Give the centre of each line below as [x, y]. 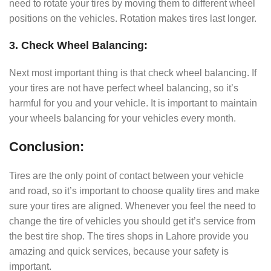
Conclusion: [47, 146]
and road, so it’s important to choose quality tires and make [134, 191]
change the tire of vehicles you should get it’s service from [132, 221]
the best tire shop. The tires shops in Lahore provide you [129, 236]
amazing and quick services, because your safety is [119, 251]
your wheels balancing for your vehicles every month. [122, 118]
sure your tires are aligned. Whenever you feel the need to [132, 206]
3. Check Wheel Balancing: [78, 45]
